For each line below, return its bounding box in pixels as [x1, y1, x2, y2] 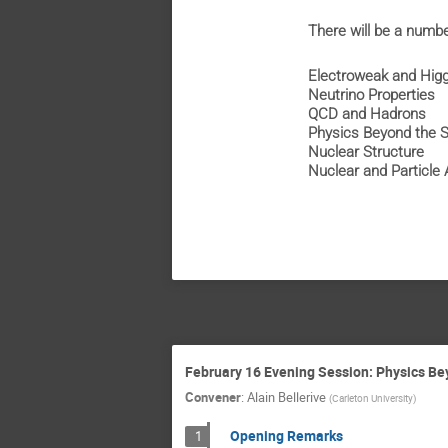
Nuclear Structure [308, 142, 425, 161]
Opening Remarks [229, 425, 343, 445]
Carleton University [332, 390, 413, 405]
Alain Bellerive [247, 387, 326, 406]
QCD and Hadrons [308, 104, 427, 123]
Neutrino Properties [308, 85, 436, 104]
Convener [185, 387, 241, 406]
